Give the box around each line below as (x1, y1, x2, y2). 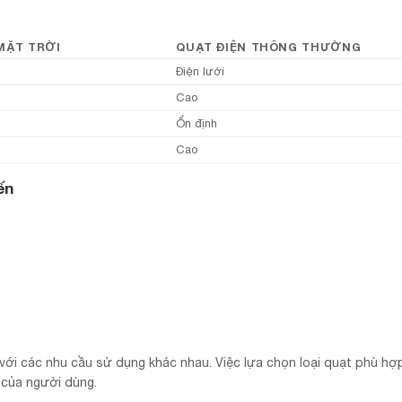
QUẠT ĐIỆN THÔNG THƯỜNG (176, 39, 362, 54)
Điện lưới (176, 64, 225, 78)
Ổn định (176, 116, 218, 130)
